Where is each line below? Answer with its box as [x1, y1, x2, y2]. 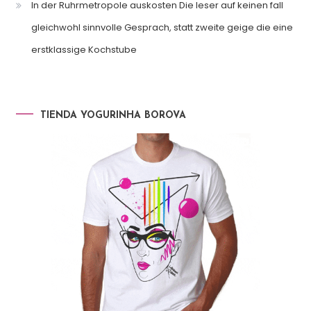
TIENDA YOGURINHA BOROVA [40, 110, 186, 121]
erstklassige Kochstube [31, 43, 137, 57]
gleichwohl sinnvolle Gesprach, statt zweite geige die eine [31, 21, 293, 35]
